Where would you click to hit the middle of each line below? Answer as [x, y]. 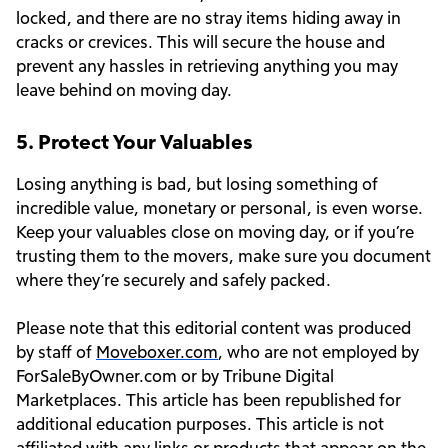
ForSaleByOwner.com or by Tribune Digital [175, 376]
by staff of [56, 352]
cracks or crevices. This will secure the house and [200, 42]
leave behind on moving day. [124, 90]
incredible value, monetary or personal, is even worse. [219, 208]
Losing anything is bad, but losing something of [197, 184]
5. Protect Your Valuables [134, 141]
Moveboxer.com [157, 352]
